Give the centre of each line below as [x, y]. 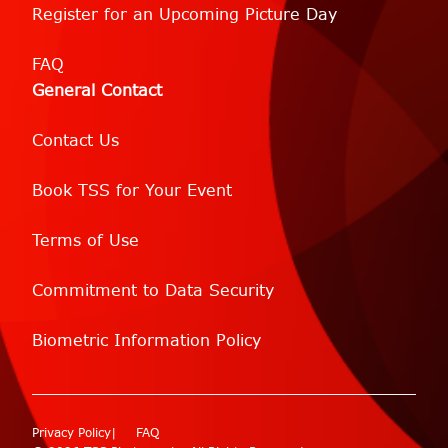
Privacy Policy [72, 433]
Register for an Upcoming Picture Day [184, 15]
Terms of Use [85, 241]
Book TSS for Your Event [132, 191]
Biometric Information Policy [146, 341]
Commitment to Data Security [153, 291]
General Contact [97, 91]
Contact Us [75, 141]
